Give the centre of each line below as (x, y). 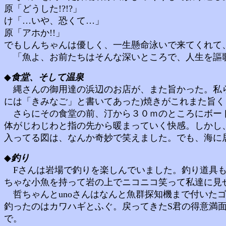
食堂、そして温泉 (47, 77)
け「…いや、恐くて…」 (59, 21)
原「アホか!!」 (34, 33)
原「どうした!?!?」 (47, 9)
